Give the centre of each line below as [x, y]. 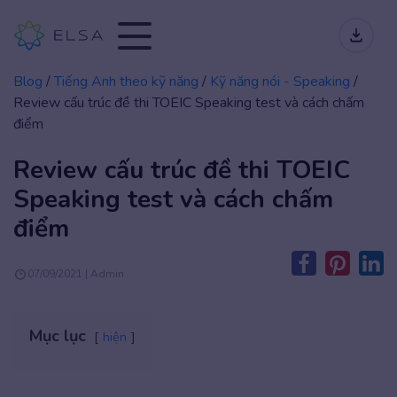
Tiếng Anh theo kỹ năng [126, 82]
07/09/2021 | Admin [76, 273]
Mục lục [58, 336]
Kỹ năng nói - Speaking [280, 82]
